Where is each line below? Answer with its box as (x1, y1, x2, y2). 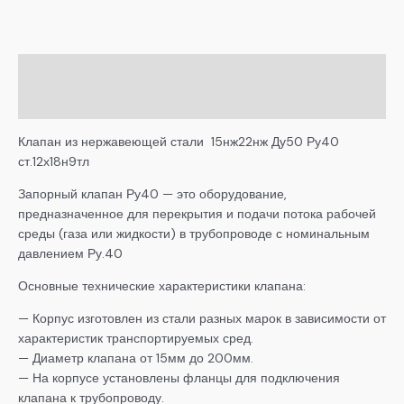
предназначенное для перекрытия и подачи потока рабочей (18, 206, 376, 223)
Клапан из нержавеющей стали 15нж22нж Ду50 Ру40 (18, 133, 339, 151)
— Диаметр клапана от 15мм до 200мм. (18, 350, 253, 367)
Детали (18, 95, 64, 112)
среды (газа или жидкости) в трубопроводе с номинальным (18, 225, 370, 243)
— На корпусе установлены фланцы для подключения (18, 370, 340, 387)
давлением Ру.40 (18, 245, 123, 262)
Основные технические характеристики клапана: (18, 278, 306, 295)
